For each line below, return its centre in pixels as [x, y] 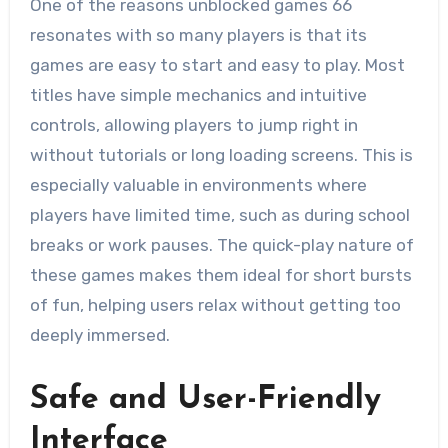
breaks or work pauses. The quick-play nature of [221, 244]
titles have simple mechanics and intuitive [198, 94]
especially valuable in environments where [198, 184]
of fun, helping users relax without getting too [215, 304]
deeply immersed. [99, 334]
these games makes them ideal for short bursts [220, 274]
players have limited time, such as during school [219, 214]
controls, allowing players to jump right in [193, 124]
